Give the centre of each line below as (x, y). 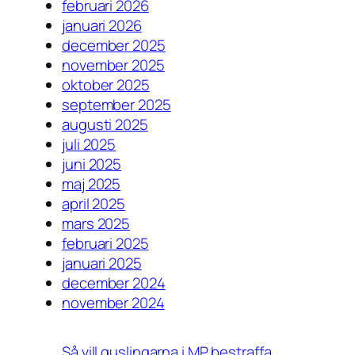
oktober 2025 (106, 84)
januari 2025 (102, 263)
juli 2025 (89, 144)
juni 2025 (92, 164)
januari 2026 (102, 25)
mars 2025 (96, 223)
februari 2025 (105, 243)
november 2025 (113, 65)
